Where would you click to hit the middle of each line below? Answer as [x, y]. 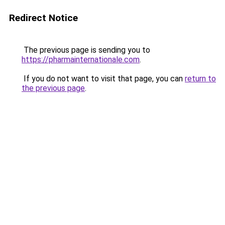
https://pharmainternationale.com [81, 60]
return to [200, 79]
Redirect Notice [43, 18]
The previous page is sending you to [86, 50]
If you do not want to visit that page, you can [103, 79]
